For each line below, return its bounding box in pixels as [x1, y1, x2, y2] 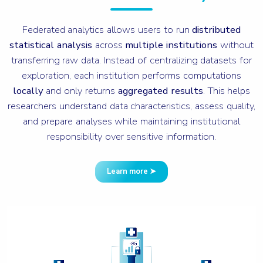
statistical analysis [9, 38, 92, 52]
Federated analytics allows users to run [22, 23, 193, 36]
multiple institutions [125, 38, 218, 52]
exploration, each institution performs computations [22, 69, 241, 82]
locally [12, 84, 43, 97]
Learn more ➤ [106, 166, 157, 177]
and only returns [43, 84, 118, 97]
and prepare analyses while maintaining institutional [23, 114, 240, 128]
